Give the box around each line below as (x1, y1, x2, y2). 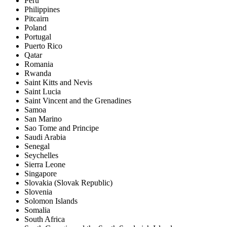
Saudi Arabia (24, 133, 66, 142)
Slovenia (24, 187, 52, 197)
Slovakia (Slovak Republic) (24, 178, 112, 187)
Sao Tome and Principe (24, 124, 99, 133)
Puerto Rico (24, 42, 62, 51)
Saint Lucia (24, 87, 61, 96)
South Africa (24, 215, 65, 224)
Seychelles (24, 151, 58, 160)
